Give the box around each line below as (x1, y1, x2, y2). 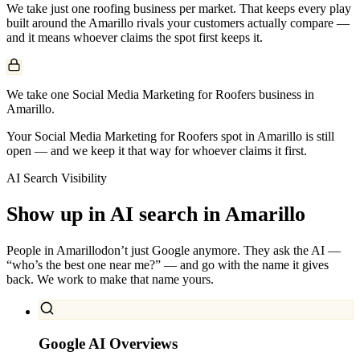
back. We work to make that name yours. (6, 272, 214, 287)
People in (6, 243, 56, 258)
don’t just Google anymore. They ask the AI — (101, 243, 341, 258)
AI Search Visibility (6, 170, 107, 185)
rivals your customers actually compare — (133, 15, 350, 30)
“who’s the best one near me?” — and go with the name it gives (6, 258, 329, 272)
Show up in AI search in (6, 202, 220, 226)
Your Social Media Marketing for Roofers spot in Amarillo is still (6, 129, 334, 143)
